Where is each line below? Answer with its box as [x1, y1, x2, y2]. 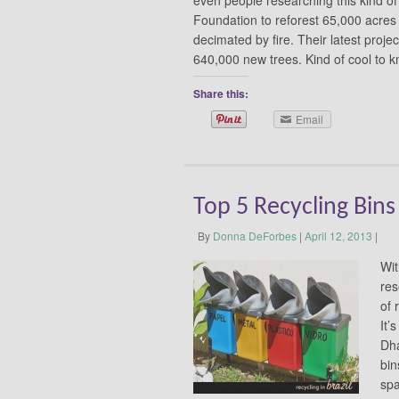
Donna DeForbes [213, 227, 297, 243]
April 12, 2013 [305, 227, 372, 243]
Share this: [193, 85, 248, 102]
